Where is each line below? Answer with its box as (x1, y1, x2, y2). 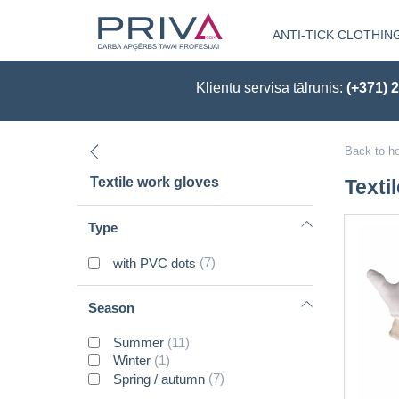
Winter (113, 353, 151, 369)
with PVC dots (113, 255, 200, 271)
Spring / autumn (113, 370, 206, 387)
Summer (113, 334, 165, 350)
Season (88, 299, 134, 315)
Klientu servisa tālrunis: (192, 79, 343, 95)
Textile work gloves (90, 175, 219, 191)
